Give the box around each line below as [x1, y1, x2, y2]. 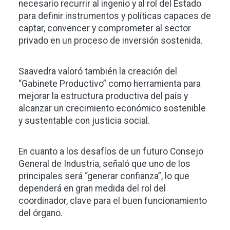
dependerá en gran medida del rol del [18, 183, 166, 194]
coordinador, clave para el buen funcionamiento [18, 196, 207, 206]
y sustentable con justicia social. [18, 116, 150, 126]
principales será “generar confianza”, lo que [18, 171, 189, 182]
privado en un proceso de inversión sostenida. [18, 35, 203, 46]
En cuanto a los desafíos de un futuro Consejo [18, 146, 203, 157]
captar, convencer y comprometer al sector [18, 23, 191, 34]
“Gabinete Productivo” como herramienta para [18, 79, 201, 89]
